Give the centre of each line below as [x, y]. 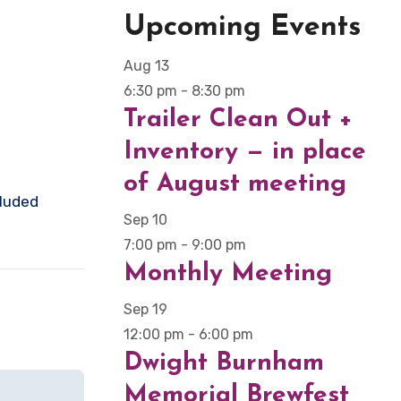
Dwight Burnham [224, 364]
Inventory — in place [245, 153]
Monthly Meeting [228, 274]
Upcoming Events [242, 28]
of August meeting [235, 185]
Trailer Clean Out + [238, 120]
